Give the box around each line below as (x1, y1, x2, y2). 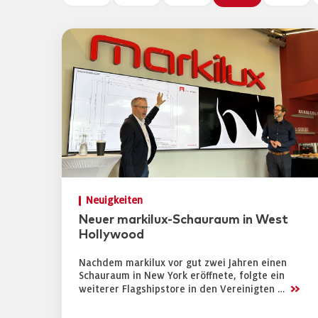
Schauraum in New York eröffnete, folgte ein (79, 270, 285, 281)
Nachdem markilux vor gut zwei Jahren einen (79, 258, 287, 268)
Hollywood (79, 229, 144, 241)
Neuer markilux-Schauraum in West (79, 214, 288, 226)
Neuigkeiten (86, 195, 143, 206)
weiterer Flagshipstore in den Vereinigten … (79, 284, 287, 295)
